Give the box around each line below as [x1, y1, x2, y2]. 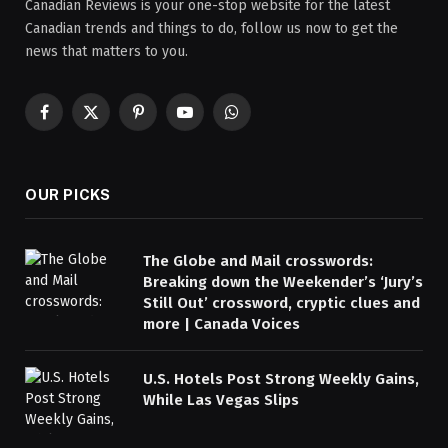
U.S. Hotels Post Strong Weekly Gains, [143, 369, 419, 388]
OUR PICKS [25, 185, 111, 203]
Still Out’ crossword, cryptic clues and [143, 293, 420, 312]
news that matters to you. [25, 42, 188, 60]
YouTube [183, 112, 237, 130]
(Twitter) [89, 133, 144, 151]
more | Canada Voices [143, 314, 300, 333]
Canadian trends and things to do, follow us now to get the [25, 19, 398, 37]
